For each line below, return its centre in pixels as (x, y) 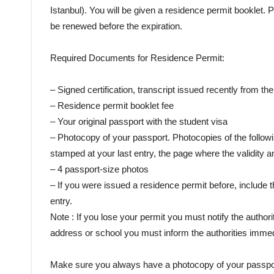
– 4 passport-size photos (99, 169)
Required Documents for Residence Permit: (137, 57)
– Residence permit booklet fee (112, 105)
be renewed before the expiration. (116, 26)
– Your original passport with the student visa (139, 121)
